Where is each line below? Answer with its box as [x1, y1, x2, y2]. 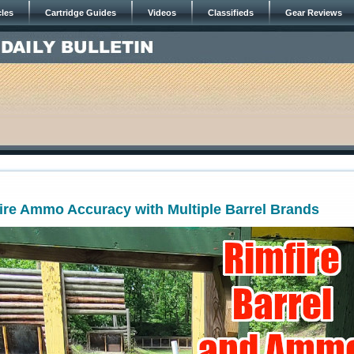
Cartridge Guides [45, 8, 116, 17]
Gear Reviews [285, 8, 342, 17]
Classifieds [208, 8, 254, 17]
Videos [148, 8, 176, 17]
